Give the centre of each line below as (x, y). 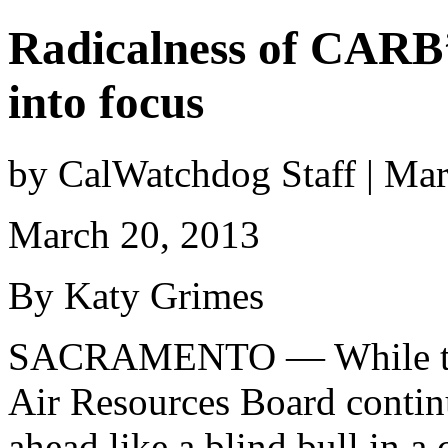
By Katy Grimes (136, 295)
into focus (106, 102)
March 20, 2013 (134, 234)
